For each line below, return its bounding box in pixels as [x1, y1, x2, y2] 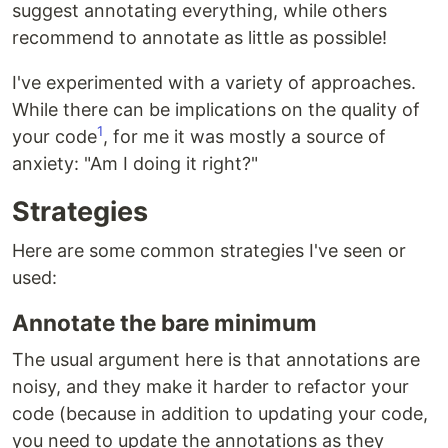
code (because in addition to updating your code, [12, 403, 428, 424]
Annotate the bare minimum [12, 309, 317, 336]
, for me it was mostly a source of [103, 126, 386, 147]
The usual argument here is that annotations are [12, 349, 420, 370]
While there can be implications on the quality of [12, 99, 420, 120]
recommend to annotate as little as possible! [12, 27, 387, 48]
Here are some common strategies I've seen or [12, 240, 406, 261]
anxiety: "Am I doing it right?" [12, 153, 258, 174]
